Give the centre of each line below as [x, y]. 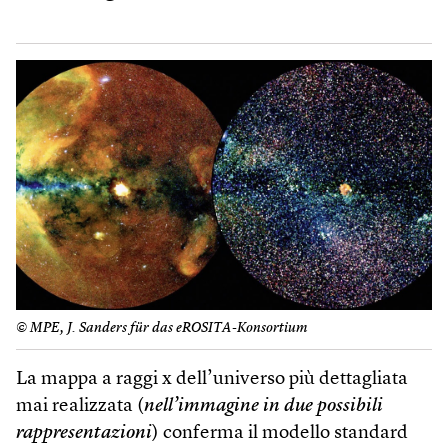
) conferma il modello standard [280, 434]
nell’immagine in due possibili [263, 407]
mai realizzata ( [80, 407]
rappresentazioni [84, 434]
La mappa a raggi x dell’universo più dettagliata [212, 380]
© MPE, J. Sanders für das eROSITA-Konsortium [162, 328]
